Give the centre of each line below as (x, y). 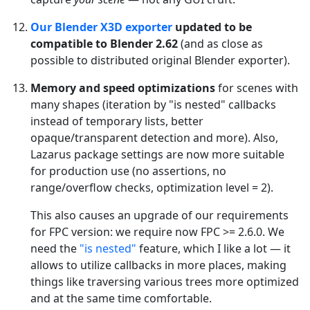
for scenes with (257, 88)
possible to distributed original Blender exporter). (160, 60)
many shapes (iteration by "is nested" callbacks (153, 104)
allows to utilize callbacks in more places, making (158, 265)
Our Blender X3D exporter (101, 27)
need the (55, 248)
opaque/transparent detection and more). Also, (154, 137)
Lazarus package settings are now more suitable (157, 154)
